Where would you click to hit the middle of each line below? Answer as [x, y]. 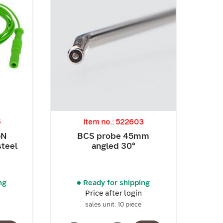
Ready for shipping [116, 183]
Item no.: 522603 [113, 122]
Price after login [113, 193]
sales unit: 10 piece [113, 205]
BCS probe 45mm [113, 136]
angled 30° [113, 146]
